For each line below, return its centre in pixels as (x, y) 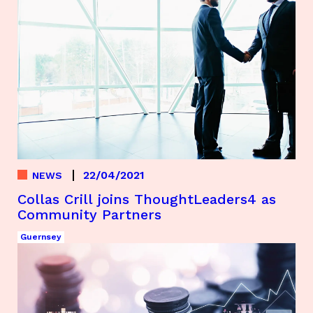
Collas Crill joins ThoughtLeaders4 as (147, 199)
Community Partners (89, 214)
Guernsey (41, 237)
